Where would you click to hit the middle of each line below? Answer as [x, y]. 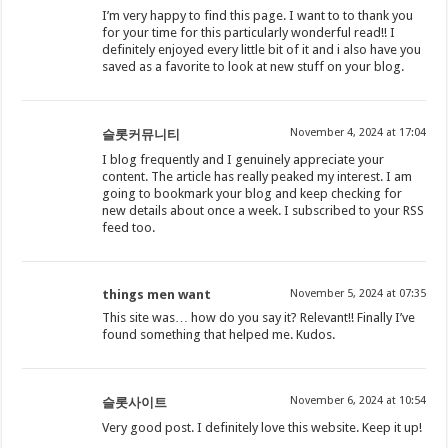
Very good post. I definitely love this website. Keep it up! [262, 428]
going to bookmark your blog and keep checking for [252, 194]
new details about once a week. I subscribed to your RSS [263, 211]
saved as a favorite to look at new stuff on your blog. [253, 67]
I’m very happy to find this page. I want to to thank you [258, 16]
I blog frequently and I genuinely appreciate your [243, 160]
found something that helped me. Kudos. [219, 335]
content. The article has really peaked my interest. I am [257, 177]
